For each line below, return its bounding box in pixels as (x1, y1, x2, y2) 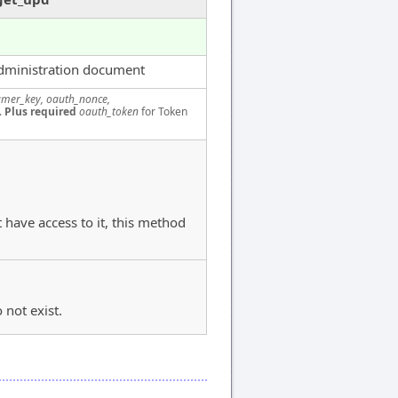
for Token (139, 103, 187, 119)
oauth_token (79, 103, 139, 119)
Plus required (4, 103, 76, 119)
